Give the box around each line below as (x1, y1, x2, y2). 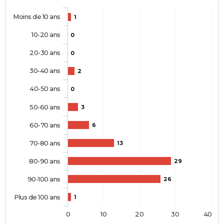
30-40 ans (29, 66, 60, 75)
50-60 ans (29, 103, 60, 111)
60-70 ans (29, 121, 60, 129)
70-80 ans (29, 139, 60, 147)
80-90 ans (29, 157, 60, 165)
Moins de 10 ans (13, 12, 60, 21)
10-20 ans (31, 30, 60, 39)
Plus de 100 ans (14, 193, 60, 201)
